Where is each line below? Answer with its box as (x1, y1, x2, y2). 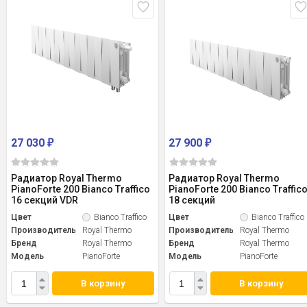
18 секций (169, 195, 216, 206)
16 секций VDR (11, 195, 78, 206)
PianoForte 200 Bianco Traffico (11, 184, 150, 195)
